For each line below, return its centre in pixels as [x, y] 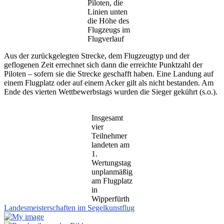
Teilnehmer [109, 135]
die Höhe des [108, 20]
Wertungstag [111, 162]
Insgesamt [107, 117]
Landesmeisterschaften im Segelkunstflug [69, 207]
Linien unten [107, 11]
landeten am [110, 144]
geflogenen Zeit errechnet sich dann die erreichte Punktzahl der [103, 64]
